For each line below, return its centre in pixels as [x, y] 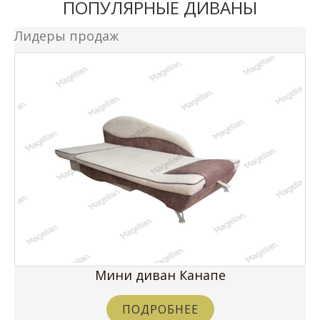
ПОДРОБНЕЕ [160, 309]
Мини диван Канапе [160, 275]
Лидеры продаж [66, 35]
